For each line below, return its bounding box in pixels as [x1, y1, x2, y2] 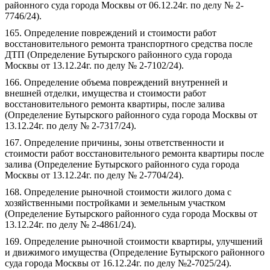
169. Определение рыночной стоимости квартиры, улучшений [5, 236, 263, 246]
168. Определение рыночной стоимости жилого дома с [5, 187, 231, 197]
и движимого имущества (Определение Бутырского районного [5, 247, 265, 257]
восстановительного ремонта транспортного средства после [5, 39, 253, 49]
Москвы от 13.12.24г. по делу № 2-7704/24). [5, 170, 184, 180]
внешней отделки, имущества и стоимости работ [5, 88, 206, 98]
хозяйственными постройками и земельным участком [5, 198, 225, 208]
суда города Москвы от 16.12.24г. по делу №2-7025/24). [5, 258, 231, 268]
